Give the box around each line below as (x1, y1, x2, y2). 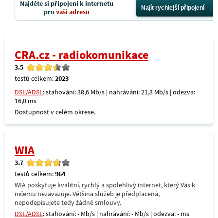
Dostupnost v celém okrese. (15, 108, 95, 116)
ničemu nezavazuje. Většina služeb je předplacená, (15, 189, 160, 198)
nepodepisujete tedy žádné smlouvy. (15, 198, 121, 207)
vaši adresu (56, 7, 90, 16)
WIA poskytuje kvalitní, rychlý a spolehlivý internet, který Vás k (15, 181, 195, 189)
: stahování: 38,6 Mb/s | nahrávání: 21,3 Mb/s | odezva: (43, 88, 195, 96)
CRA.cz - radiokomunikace (15, 48, 148, 62)
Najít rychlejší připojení (141, 4, 204, 11)
